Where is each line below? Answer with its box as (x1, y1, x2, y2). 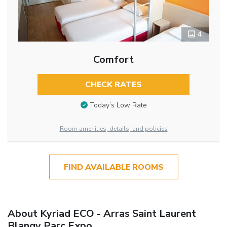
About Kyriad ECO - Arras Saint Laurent (8, 206, 196, 220)
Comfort (93, 52, 134, 66)
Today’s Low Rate (89, 100, 147, 110)
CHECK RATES (85, 79, 142, 90)
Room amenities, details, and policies (59, 125, 168, 133)
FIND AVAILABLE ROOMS (63, 161, 164, 173)
